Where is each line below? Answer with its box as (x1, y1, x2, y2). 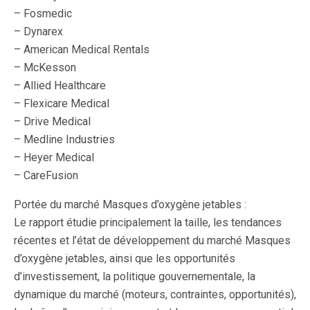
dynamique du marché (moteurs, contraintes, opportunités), (14, 288, 296, 301)
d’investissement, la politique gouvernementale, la (14, 270, 255, 283)
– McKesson (14, 61, 76, 74)
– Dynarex (14, 25, 63, 38)
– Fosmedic (14, 7, 72, 20)
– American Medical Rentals (14, 43, 149, 56)
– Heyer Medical (14, 151, 94, 164)
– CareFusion (14, 169, 78, 182)
